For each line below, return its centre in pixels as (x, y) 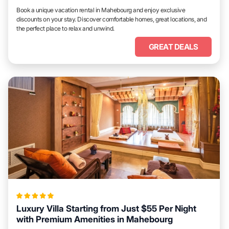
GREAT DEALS (173, 47)
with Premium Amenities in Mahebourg (95, 219)
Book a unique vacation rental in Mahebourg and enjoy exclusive (101, 10)
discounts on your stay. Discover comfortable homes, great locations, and (112, 19)
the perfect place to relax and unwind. (65, 28)
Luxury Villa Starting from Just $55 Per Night (106, 209)
